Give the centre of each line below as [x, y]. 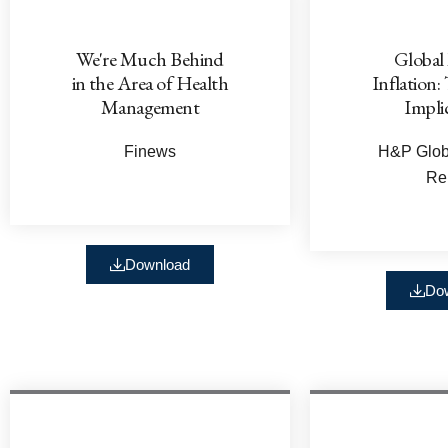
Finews [150, 151]
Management [150, 106]
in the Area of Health [150, 82]
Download [157, 264]
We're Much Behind [150, 58]
